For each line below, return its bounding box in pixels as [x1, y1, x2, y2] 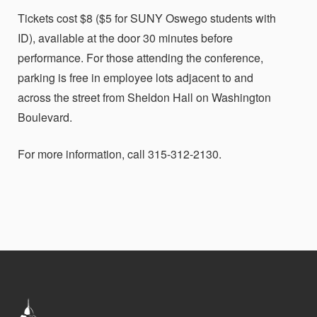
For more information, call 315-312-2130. [18, 146, 221, 162]
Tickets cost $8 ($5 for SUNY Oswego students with [18, 10, 276, 26]
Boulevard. [18, 109, 72, 125]
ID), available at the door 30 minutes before [18, 30, 233, 46]
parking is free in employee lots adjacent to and [18, 69, 253, 86]
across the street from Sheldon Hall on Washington [18, 89, 271, 105]
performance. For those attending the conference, [18, 50, 263, 66]
